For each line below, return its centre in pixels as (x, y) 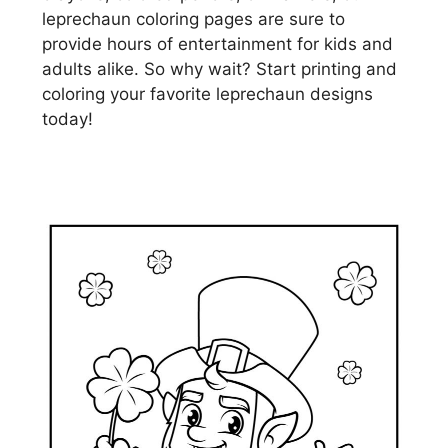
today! (67, 119)
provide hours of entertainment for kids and (217, 44)
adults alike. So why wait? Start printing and (219, 69)
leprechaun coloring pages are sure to (193, 19)
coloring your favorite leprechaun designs (207, 94)
